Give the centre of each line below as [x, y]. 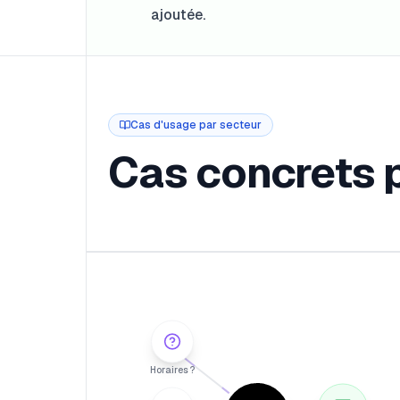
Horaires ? [172, 370]
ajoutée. [178, 15]
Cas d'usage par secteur [196, 125]
